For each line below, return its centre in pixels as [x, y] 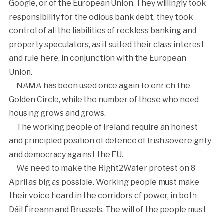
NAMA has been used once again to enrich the [99, 85]
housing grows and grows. [58, 113]
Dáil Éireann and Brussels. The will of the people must [107, 209]
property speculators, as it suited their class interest [106, 44]
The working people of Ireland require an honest [103, 127]
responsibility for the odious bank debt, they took [101, 17]
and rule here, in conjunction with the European [97, 58]
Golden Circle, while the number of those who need [104, 99]
